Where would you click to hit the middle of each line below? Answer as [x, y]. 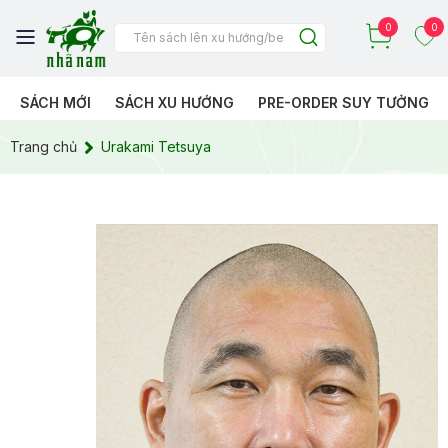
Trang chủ [43, 146]
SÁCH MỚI [55, 102]
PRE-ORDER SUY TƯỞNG [343, 102]
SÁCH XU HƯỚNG [174, 102]
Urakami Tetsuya [156, 146]
